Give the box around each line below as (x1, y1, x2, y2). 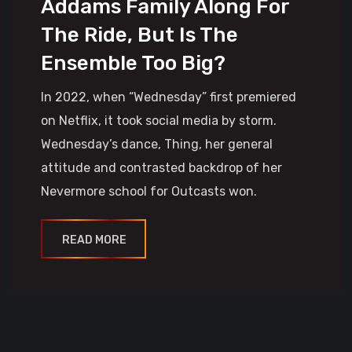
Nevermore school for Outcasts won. (41, 184, 257, 199)
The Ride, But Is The (41, 23, 238, 47)
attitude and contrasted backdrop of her (41, 160, 282, 175)
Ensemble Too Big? (41, 51, 225, 75)
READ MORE (62, 233, 126, 247)
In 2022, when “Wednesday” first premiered (41, 90, 296, 104)
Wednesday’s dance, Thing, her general (41, 137, 273, 152)
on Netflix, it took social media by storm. (41, 113, 277, 128)
